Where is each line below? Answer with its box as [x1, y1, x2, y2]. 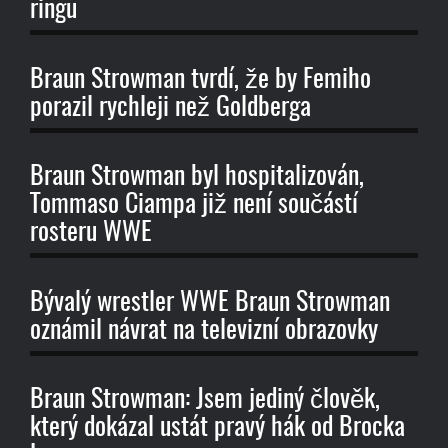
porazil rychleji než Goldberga [30, 94, 311, 121]
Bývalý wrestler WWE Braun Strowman [30, 289, 390, 316]
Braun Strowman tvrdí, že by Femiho [30, 66, 371, 93]
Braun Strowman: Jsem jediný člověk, [30, 387, 380, 414]
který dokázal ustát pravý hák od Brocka [30, 415, 405, 442]
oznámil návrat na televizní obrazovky [30, 317, 378, 344]
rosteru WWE [30, 220, 152, 247]
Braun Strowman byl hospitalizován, [30, 164, 364, 191]
